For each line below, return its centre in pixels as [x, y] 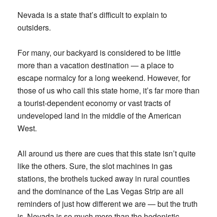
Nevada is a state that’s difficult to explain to [92, 15]
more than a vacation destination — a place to [95, 65]
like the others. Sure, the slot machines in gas [95, 166]
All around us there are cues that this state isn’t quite [106, 153]
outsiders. [35, 27]
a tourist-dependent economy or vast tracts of [94, 103]
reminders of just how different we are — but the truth [107, 204]
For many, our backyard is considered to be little [99, 53]
